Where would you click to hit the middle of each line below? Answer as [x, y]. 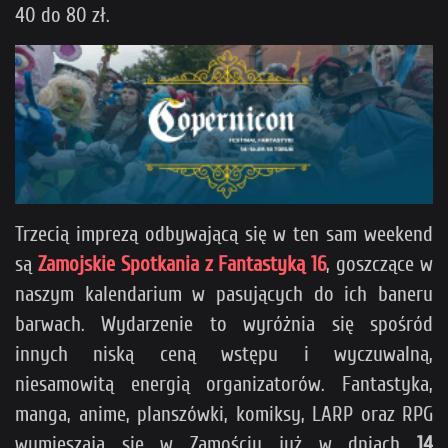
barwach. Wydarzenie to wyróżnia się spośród [224, 323]
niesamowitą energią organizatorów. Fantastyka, [224, 383]
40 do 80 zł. [65, 15]
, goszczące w [380, 263]
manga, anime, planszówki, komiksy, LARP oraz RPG [224, 413]
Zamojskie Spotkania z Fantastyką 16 [182, 263]
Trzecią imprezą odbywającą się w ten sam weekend [224, 233]
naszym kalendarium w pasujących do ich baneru [224, 293]
